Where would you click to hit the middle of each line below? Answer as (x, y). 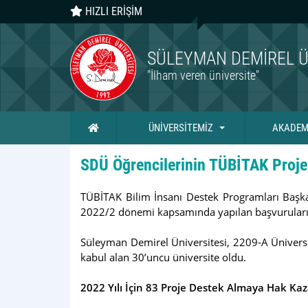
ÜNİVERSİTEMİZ (181, 128)
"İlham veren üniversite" (203, 75)
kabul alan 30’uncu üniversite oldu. (165, 257)
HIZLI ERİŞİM (112, 12)
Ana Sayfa (118, 127)
